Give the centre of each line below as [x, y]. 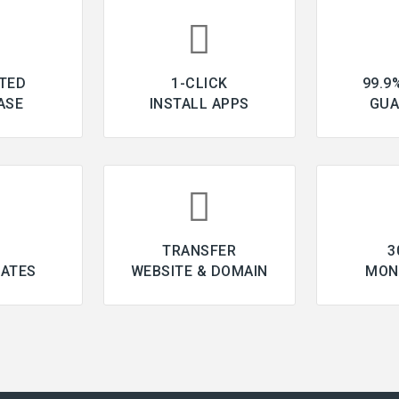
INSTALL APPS [199, 103]
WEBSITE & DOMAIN [199, 271]
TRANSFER [199, 250]
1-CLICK [199, 83]
